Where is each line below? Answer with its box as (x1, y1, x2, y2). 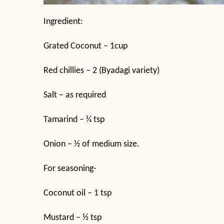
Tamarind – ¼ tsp (43, 115, 104, 124)
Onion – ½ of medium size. (43, 139, 139, 148)
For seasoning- (43, 164, 96, 173)
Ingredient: (43, 17, 83, 26)
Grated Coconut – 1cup (43, 41, 127, 50)
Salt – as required (43, 90, 106, 99)
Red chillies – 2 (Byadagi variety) (43, 66, 159, 75)
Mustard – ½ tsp (43, 213, 101, 222)
